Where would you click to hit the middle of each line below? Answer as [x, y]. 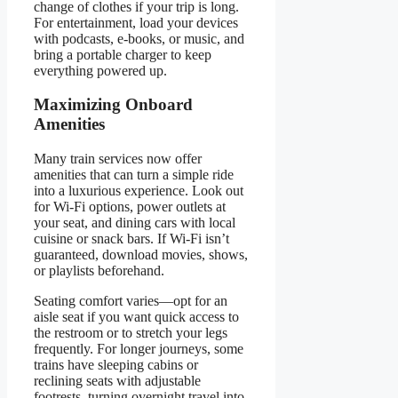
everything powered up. [100, 70]
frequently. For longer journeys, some [139, 349]
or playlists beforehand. [99, 271]
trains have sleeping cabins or [116, 365]
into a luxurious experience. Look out [139, 191]
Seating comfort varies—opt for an [131, 301]
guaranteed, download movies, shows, [141, 255]
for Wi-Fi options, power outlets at [130, 207]
